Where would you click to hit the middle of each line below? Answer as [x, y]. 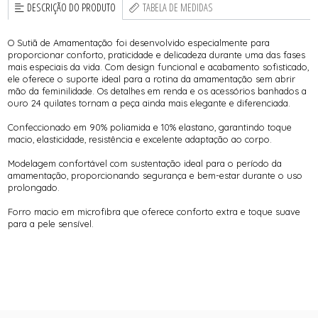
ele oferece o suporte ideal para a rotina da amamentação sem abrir [152, 78]
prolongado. [34, 187]
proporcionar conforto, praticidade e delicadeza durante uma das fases [157, 54]
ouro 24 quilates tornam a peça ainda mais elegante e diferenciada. [149, 103]
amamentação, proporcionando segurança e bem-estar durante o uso [155, 175]
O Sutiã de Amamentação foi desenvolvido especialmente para [139, 42]
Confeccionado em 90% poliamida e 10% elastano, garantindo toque [150, 127]
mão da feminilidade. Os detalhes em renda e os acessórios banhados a [158, 91]
